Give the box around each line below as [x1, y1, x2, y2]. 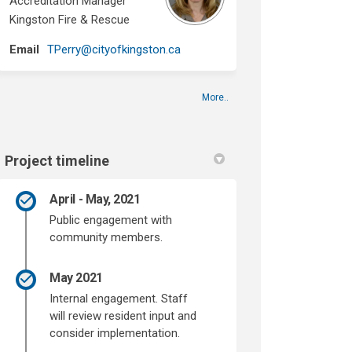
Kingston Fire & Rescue [9, 12, 130, 27]
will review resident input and [49, 308, 197, 323]
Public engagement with [49, 212, 173, 227]
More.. [202, 91, 229, 103]
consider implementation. [49, 325, 187, 340]
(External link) [180, 41, 249, 56]
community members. [49, 229, 163, 244]
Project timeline [5, 152, 110, 169]
